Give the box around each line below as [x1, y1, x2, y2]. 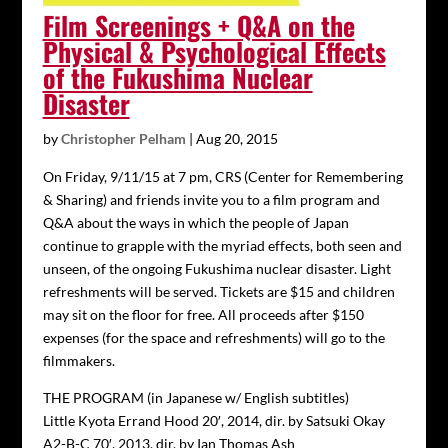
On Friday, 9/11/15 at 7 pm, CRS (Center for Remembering [42, 167, 403, 185]
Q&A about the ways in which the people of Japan [42, 213, 349, 231]
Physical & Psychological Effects [42, 31, 386, 71]
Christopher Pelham [60, 129, 186, 147]
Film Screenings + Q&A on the [42, 5, 355, 45]
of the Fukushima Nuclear [42, 57, 313, 97]
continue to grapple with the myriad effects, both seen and [42, 236, 402, 254]
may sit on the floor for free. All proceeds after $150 [42, 305, 364, 323]
